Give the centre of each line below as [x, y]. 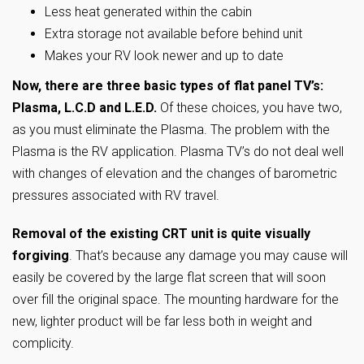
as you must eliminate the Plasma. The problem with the [171, 130]
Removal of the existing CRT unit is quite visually [161, 234]
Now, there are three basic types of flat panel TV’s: [168, 86]
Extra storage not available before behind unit [173, 34]
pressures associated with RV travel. [116, 195]
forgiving [41, 256]
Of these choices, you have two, [249, 108]
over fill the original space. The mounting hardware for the [175, 299]
